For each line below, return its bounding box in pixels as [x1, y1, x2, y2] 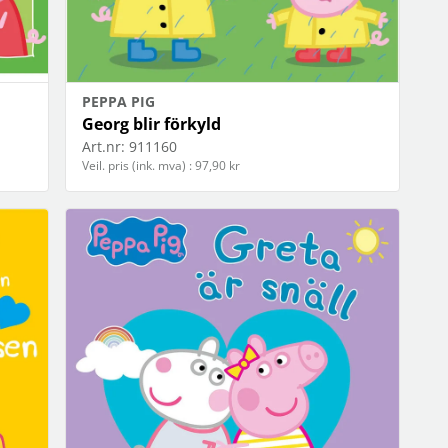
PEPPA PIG [82, 92, 156, 112]
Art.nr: [82, 137, 126, 157]
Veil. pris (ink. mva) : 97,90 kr [82, 157, 241, 175]
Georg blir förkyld [82, 113, 222, 136]
